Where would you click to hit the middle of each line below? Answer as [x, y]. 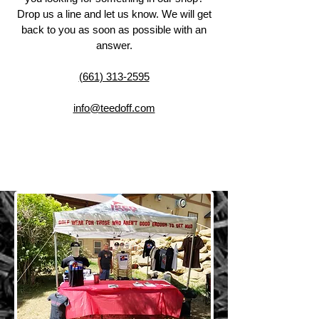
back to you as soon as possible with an [114, 30]
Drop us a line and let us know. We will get [114, 14]
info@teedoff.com [114, 108]
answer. [114, 46]
